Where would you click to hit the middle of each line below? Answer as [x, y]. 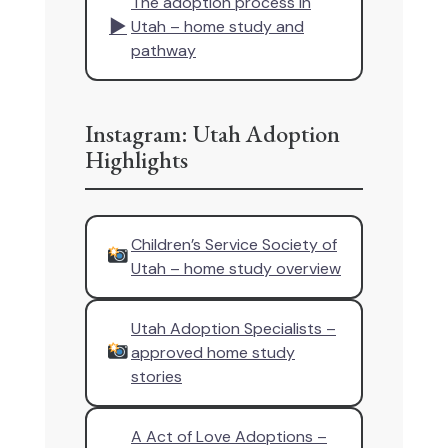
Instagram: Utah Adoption [212, 133]
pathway [163, 50]
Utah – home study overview [236, 268]
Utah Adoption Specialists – [233, 328]
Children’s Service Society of [234, 244]
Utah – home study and [217, 26]
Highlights [136, 159]
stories [156, 376]
